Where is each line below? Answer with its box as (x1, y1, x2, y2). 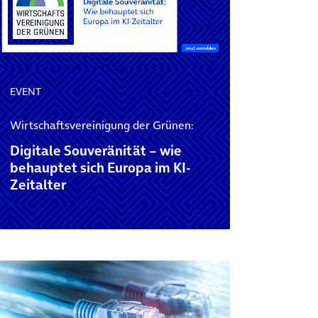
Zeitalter (9, 175, 66, 194)
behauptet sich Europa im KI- (9, 158, 191, 177)
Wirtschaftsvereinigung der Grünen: (9, 116, 193, 133)
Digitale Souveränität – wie (9, 141, 182, 160)
